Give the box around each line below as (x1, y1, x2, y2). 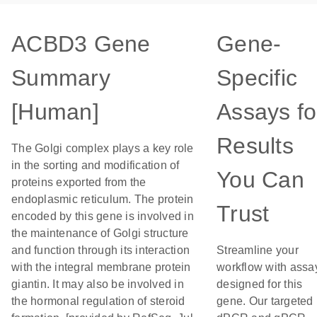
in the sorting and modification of (11, 159, 180, 171)
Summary (11, 65, 110, 91)
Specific (217, 65, 297, 91)
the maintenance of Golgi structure (11, 227, 189, 239)
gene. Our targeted (217, 295, 313, 307)
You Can (217, 167, 304, 192)
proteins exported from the (11, 176, 146, 188)
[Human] (11, 99, 99, 125)
